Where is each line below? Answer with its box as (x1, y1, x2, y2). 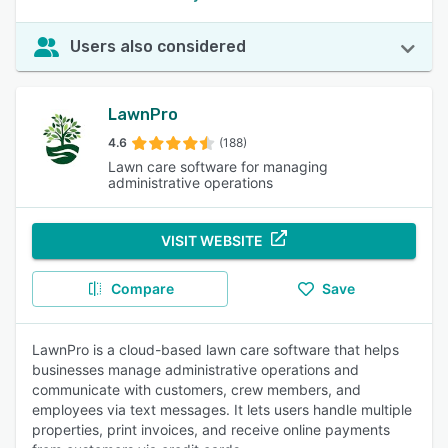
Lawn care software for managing (108, 158, 328, 175)
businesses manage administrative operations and (32, 361, 359, 378)
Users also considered (70, 37, 246, 56)
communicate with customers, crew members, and (32, 381, 361, 398)
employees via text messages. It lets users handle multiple (32, 401, 412, 418)
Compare (110, 280, 174, 297)
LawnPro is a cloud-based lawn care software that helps (32, 341, 399, 358)
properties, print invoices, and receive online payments (32, 421, 390, 438)
